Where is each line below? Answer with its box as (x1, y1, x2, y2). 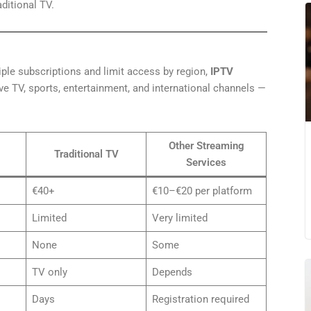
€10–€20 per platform (151, 184, 252, 197)
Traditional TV (53, 147, 119, 160)
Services (186, 155, 226, 169)
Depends (151, 265, 192, 278)
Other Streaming (168, 139, 244, 152)
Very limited (151, 211, 208, 224)
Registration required (151, 292, 249, 305)
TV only (31, 265, 67, 278)
